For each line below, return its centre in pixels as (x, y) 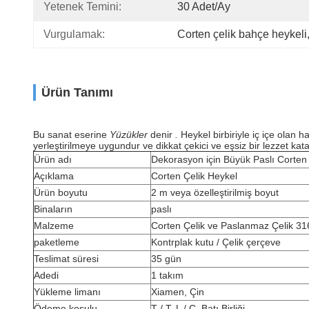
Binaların (53, 209)
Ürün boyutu (61, 192)
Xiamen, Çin (178, 292)
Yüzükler (129, 134)
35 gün (166, 259)
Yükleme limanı (67, 292)
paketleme (57, 242)
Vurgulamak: (74, 34)
